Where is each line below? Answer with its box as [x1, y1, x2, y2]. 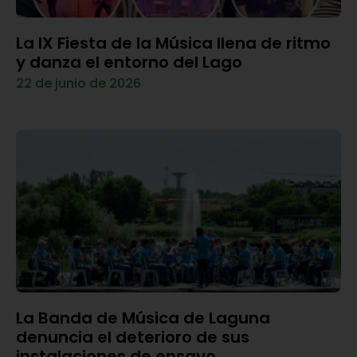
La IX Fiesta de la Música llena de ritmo [16, 31, 331, 54]
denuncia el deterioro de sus [16, 325, 249, 348]
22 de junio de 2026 [16, 73, 141, 92]
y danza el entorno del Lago [16, 50, 242, 73]
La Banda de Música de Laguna [16, 306, 270, 329]
